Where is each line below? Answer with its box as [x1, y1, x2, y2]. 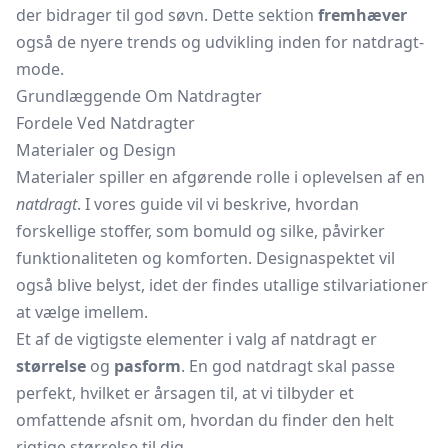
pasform [114, 355, 181, 377]
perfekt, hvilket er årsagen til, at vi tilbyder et [16, 382, 354, 404]
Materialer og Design [16, 139, 176, 161]
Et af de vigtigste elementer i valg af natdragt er [16, 328, 377, 350]
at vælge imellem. [16, 301, 148, 323]
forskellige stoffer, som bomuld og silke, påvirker [16, 220, 385, 242]
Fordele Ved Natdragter [16, 112, 195, 134]
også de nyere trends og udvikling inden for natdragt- [16, 31, 424, 53]
